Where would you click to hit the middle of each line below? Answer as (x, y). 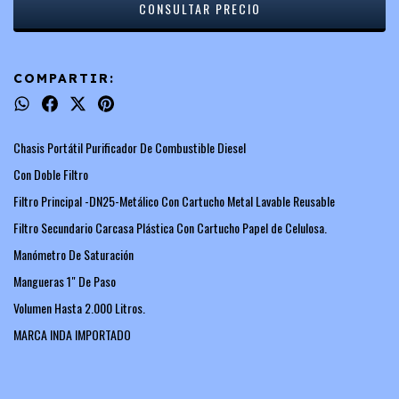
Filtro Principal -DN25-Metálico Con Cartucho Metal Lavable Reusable (174, 200)
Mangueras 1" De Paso (65, 281)
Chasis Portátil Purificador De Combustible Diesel (130, 147)
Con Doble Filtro (51, 174)
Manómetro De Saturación (73, 254)
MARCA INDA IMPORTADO (72, 334)
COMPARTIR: (64, 78)
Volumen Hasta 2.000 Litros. (79, 307)
